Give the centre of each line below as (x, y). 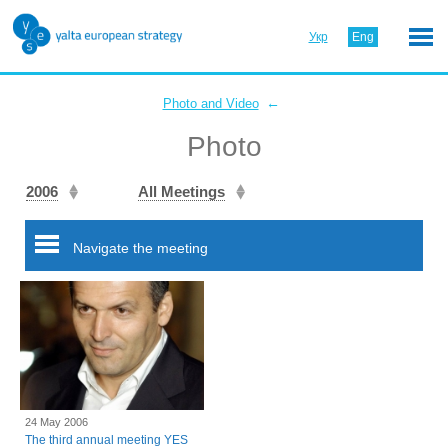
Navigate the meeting (138, 248)
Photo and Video (210, 103)
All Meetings (181, 191)
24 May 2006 (56, 421)
